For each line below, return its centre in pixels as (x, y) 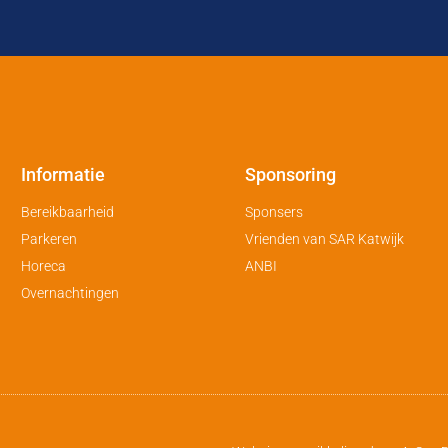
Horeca (43, 266)
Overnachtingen (69, 293)
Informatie (62, 175)
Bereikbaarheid (67, 212)
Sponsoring (291, 175)
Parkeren (48, 239)
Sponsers (274, 212)
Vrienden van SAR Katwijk (325, 239)
